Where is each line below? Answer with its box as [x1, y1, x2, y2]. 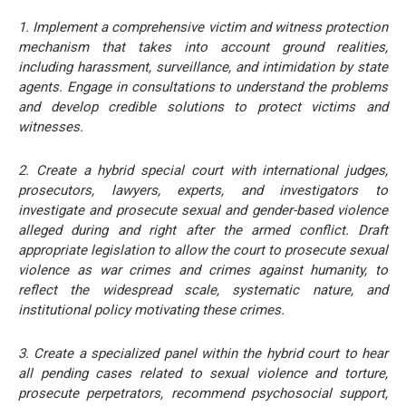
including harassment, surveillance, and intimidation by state [18, 58, 388, 75]
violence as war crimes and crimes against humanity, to [18, 261, 388, 278]
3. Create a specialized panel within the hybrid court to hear [18, 344, 388, 362]
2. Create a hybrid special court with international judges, [18, 161, 388, 179]
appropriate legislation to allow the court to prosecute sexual [18, 241, 388, 258]
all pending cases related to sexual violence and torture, [18, 364, 388, 382]
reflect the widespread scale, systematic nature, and [18, 281, 388, 298]
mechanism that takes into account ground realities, [18, 38, 388, 55]
